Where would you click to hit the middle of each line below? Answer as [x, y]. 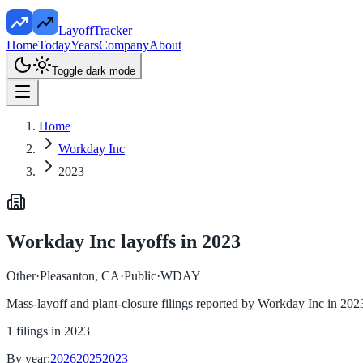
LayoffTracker [95, 30]
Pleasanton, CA [80, 275]
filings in [40, 331]
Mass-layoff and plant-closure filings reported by [132, 303]
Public [140, 275]
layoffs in [159, 241]
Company [124, 45]
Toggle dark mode [94, 71]
